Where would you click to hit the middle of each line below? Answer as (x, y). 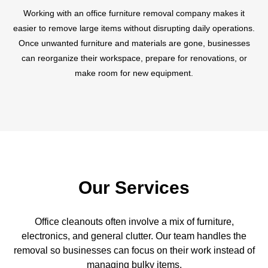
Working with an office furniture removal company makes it (134, 13)
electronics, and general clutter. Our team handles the (134, 236)
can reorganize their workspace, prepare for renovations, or (134, 58)
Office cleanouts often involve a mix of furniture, (134, 221)
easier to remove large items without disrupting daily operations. (134, 28)
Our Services (134, 187)
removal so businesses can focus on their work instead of (134, 250)
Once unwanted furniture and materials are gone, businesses (134, 43)
